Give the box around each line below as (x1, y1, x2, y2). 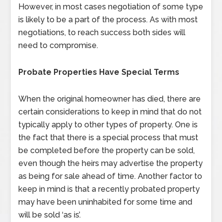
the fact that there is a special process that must (18, 133, 199, 142)
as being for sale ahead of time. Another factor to (18, 171, 203, 181)
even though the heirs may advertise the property (18, 159, 203, 168)
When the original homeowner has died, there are (18, 94, 201, 104)
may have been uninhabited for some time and (18, 197, 193, 207)
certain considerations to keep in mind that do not (18, 107, 202, 116)
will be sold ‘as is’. (18, 210, 81, 220)
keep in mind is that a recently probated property (18, 184, 200, 194)
